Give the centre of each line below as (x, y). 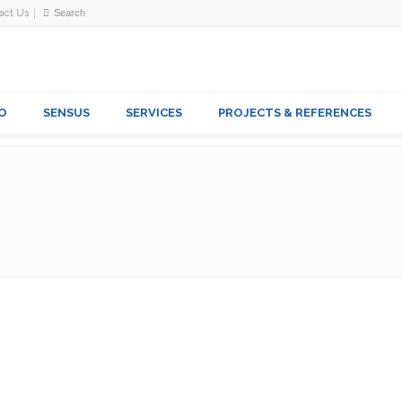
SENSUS (66, 113)
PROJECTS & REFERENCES (295, 113)
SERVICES (154, 113)
